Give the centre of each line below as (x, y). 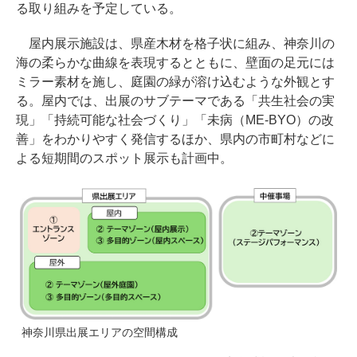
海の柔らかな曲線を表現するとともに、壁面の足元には (175, 62)
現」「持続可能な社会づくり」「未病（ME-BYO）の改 (175, 120)
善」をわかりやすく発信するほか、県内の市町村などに (175, 139)
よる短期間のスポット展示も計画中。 (124, 158)
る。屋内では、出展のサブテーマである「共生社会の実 (175, 100)
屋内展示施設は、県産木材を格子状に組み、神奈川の (175, 43)
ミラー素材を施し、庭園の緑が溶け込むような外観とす (175, 81)
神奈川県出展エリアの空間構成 (100, 333)
